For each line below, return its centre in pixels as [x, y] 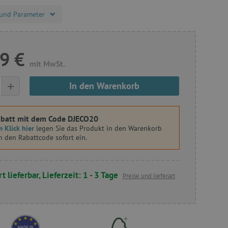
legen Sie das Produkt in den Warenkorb [98, 128]
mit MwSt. [47, 64]
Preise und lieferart [149, 176]
